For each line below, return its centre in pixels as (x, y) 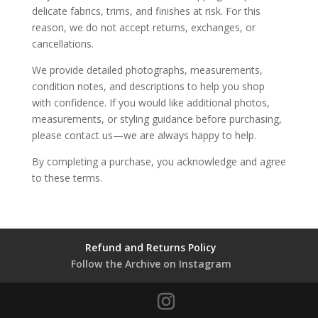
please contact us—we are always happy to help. (144, 135)
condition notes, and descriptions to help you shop (148, 86)
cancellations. (62, 44)
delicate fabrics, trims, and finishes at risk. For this (146, 11)
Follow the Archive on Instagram (151, 264)
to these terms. (67, 178)
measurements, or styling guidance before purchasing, (157, 119)
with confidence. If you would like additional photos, (150, 103)
